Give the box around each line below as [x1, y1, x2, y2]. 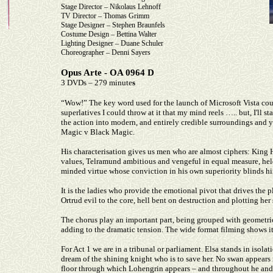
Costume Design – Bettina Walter [61, 30, 157, 38]
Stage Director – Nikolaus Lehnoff [61, 2, 161, 11]
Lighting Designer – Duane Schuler [61, 39, 163, 48]
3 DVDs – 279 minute [61, 78, 132, 87]
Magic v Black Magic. [61, 127, 135, 136]
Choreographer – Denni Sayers [61, 48, 151, 57]
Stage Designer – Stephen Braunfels [61, 21, 165, 29]
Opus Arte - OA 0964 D [61, 68, 154, 77]
